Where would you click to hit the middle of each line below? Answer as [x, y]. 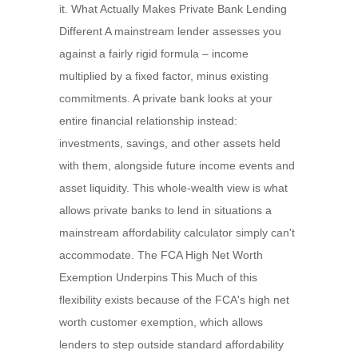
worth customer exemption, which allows [161, 322]
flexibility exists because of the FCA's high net [174, 300]
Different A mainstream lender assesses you [170, 31]
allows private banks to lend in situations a [165, 210]
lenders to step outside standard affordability [171, 344]
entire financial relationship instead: [148, 121]
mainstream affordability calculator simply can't [177, 233]
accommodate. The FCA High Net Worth [161, 255]
